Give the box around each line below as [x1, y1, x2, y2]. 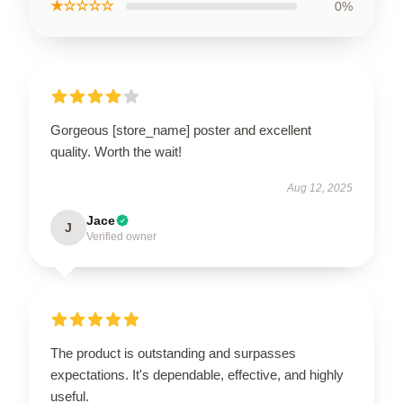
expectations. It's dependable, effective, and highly [50, 367, 344, 382]
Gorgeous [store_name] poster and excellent [50, 122, 311, 138]
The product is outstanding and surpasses [50, 345, 296, 361]
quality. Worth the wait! [50, 144, 182, 159]
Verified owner [86, 230, 157, 243]
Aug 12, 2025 [287, 182, 353, 194]
